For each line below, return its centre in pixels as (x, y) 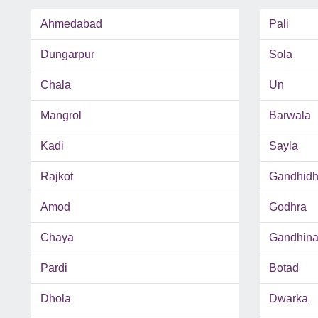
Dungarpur (67, 55)
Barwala (290, 116)
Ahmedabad (71, 24)
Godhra (287, 207)
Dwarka (288, 299)
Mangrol (61, 116)
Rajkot (57, 177)
